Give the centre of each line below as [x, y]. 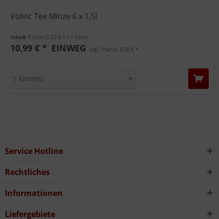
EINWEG [68, 48]
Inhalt [19, 37]
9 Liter [37, 37]
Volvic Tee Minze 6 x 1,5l [54, 16]
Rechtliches [27, 172]
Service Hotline [34, 151]
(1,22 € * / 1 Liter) [66, 37]
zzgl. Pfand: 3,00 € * [113, 49]
